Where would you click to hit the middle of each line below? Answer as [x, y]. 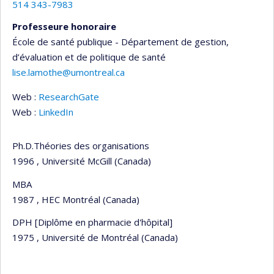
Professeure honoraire [64, 27]
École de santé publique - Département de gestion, [120, 42]
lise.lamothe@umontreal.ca [68, 72]
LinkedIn [56, 112]
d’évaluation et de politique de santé [89, 57]
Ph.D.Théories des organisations [81, 146]
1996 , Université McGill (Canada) [82, 161]
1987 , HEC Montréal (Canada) [76, 199]
